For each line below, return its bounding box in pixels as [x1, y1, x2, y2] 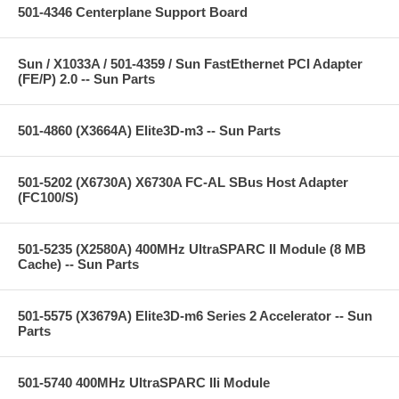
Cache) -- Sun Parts [18, 256, 139, 272]
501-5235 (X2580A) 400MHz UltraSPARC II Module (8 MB [18, 240, 366, 256]
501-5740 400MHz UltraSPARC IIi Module [18, 374, 270, 390]
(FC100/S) [18, 189, 78, 205]
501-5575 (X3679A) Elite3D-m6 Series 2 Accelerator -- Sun [18, 307, 372, 323]
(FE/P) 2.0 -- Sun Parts [18, 70, 155, 86]
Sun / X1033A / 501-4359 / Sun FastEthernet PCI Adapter [18, 55, 362, 71]
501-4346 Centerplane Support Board [18, 4, 248, 20]
